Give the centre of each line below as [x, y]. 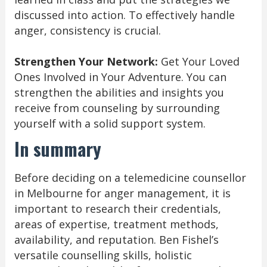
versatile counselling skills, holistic [103, 255]
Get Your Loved [198, 62]
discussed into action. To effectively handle [124, 15]
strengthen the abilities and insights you [119, 93]
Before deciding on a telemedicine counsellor [130, 178]
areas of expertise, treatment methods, [116, 224]
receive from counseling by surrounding [117, 108]
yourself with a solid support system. [110, 124]
